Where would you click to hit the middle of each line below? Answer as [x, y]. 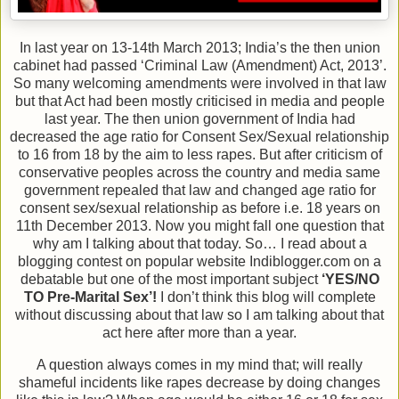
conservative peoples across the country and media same [199, 173]
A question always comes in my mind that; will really [199, 364]
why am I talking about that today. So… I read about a [199, 244]
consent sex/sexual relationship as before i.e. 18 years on [199, 208]
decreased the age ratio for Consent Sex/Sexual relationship [199, 137]
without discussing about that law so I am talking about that [199, 315]
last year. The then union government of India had [199, 119]
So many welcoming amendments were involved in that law [199, 84]
